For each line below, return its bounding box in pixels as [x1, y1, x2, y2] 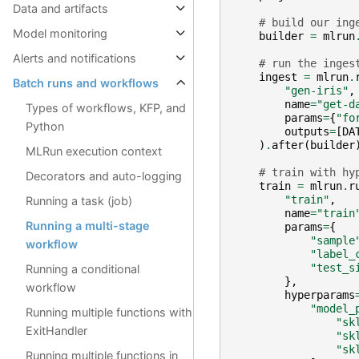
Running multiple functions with [26, 305, 192, 320]
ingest [258, 70, 297, 83]
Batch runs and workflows [13, 76, 159, 91]
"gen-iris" [284, 83, 349, 97]
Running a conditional [26, 262, 139, 276]
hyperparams [284, 288, 355, 301]
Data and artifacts [13, 2, 108, 16]
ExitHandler [26, 324, 87, 338]
